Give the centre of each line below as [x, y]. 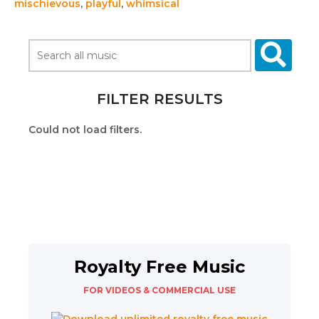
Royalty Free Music [159, 267]
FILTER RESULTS [159, 99]
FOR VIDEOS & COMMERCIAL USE [159, 290]
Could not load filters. [85, 130]
